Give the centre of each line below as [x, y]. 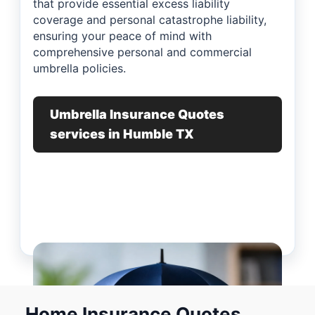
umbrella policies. [79, 68]
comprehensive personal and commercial [142, 52]
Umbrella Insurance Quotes [137, 114]
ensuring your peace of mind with [122, 36]
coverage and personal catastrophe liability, [150, 20]
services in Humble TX [122, 134]
